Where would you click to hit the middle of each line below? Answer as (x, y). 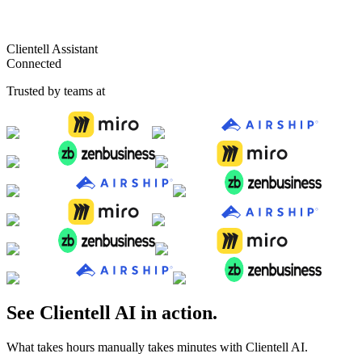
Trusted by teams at (56, 90)
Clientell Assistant (52, 48)
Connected (34, 63)
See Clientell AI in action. (112, 312)
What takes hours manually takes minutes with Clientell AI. (157, 347)
